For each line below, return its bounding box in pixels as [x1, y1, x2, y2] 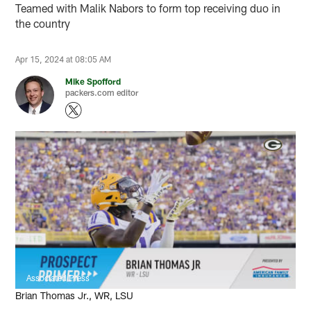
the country [15, 16, 71, 30]
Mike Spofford [65, 76, 121, 86]
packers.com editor [65, 87, 139, 97]
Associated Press [26, 272, 90, 283]
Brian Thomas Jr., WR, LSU [15, 289, 134, 301]
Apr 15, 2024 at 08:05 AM [15, 53, 112, 64]
